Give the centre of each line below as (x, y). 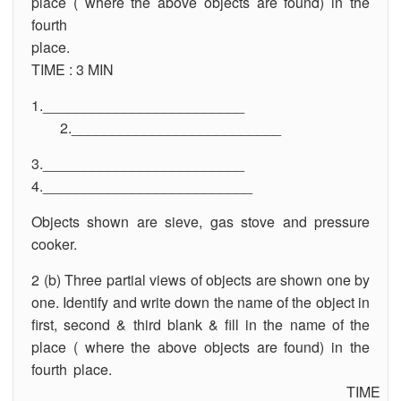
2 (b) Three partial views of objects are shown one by (200, 279)
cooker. (54, 243)
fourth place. (200, 369)
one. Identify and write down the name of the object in (200, 302)
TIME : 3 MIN (73, 69)
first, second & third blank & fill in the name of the (200, 324)
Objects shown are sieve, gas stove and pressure (200, 221)
